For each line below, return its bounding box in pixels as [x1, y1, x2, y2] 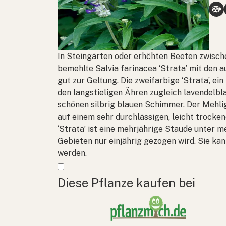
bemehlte [58, 63, 95, 73]
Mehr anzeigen [57, 159, 113, 169]
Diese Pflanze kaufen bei [58, 175, 195, 190]
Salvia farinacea [95, 63, 157, 73]
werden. [58, 148, 87, 158]
